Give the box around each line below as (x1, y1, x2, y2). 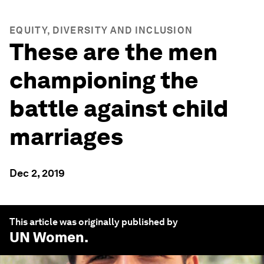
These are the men (9, 38, 217, 66)
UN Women (9, 229, 84, 246)
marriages (9, 123, 123, 151)
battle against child (9, 94, 229, 123)
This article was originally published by (9, 216, 178, 227)
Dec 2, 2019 (9, 167, 65, 179)
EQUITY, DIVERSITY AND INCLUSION (9, 25, 193, 36)
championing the (9, 66, 199, 94)
